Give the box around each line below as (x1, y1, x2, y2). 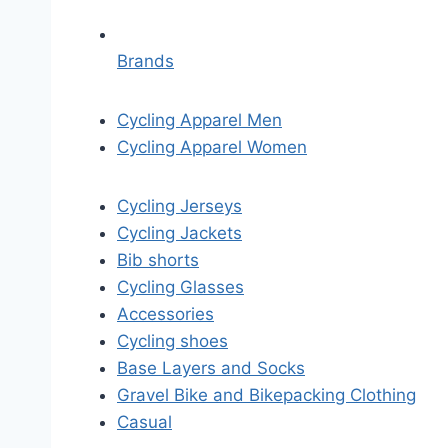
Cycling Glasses (117, 277, 244, 297)
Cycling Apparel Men (117, 110, 282, 130)
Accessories (117, 304, 214, 324)
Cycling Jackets (117, 223, 242, 243)
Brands (117, 51, 174, 71)
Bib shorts (117, 250, 199, 270)
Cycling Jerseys (117, 196, 242, 216)
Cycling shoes (117, 331, 228, 351)
